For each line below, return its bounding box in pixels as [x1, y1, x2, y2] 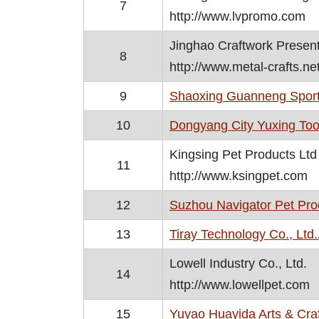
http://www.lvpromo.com [169, 9, 305, 23]
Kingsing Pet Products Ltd [169, 147, 317, 162]
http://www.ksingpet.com [169, 169, 308, 183]
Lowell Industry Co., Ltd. [169, 256, 307, 271]
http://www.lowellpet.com [169, 278, 310, 292]
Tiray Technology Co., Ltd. [169, 227, 318, 241]
